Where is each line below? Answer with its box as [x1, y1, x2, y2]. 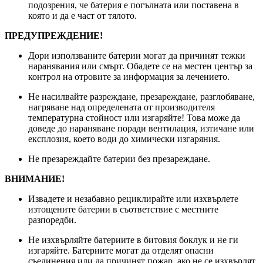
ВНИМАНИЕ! [5, 174, 65, 184]
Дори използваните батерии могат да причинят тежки [28, 50, 245, 61]
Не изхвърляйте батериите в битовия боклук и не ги [28, 235, 238, 245]
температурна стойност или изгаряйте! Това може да [28, 113, 240, 123]
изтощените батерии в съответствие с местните [28, 204, 218, 215]
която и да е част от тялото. [28, 11, 137, 21]
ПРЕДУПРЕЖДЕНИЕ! [5, 31, 103, 41]
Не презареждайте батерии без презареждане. [28, 154, 210, 164]
